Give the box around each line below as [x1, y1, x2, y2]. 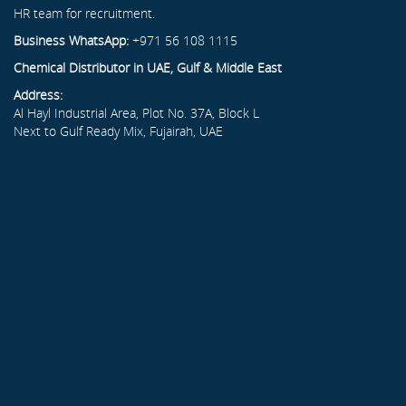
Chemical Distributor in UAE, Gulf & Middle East [14, 58, 282, 76]
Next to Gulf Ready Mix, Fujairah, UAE [14, 121, 223, 140]
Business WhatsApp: [14, 31, 129, 49]
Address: [14, 85, 63, 103]
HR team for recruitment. [14, 4, 155, 22]
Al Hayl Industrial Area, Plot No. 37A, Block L [14, 103, 259, 121]
